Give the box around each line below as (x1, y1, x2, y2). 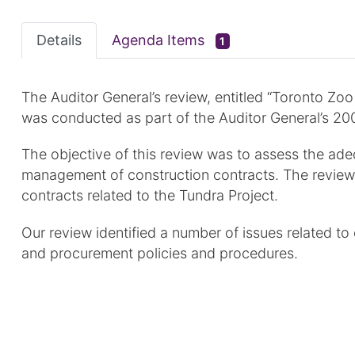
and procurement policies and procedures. (21, 245, 298, 262)
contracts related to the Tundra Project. (21, 187, 278, 204)
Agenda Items (112, 31, 208, 48)
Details (36, 31, 82, 48)
